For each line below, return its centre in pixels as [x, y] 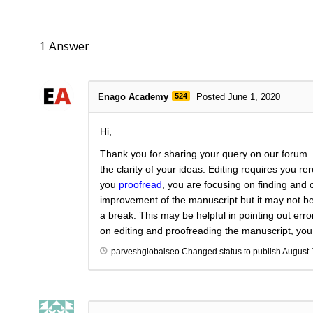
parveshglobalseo [145, 252]
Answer [68, 46]
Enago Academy [133, 97]
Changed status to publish [231, 252]
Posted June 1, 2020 [238, 97]
